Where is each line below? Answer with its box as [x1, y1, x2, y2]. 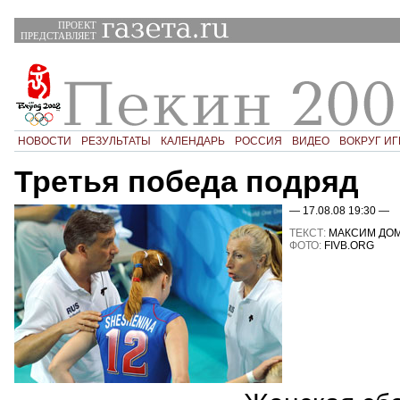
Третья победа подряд [14, 163, 359, 198]
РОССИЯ [234, 134, 282, 147]
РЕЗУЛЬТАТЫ [80, 134, 151, 147]
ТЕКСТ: [289, 226, 326, 239]
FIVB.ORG [321, 238, 374, 252]
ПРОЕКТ [57, 20, 96, 31]
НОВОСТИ [17, 134, 71, 147]
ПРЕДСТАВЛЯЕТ [20, 30, 96, 42]
